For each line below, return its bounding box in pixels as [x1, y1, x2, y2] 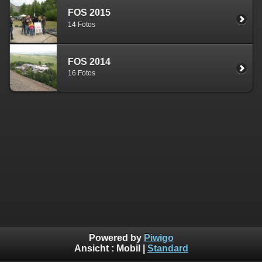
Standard [147, 243, 188, 254]
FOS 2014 [68, 56, 111, 67]
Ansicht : [74, 243, 116, 254]
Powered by [88, 233, 144, 243]
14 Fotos [68, 20, 95, 29]
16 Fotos [68, 69, 95, 78]
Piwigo [143, 233, 174, 243]
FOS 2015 [68, 8, 111, 18]
